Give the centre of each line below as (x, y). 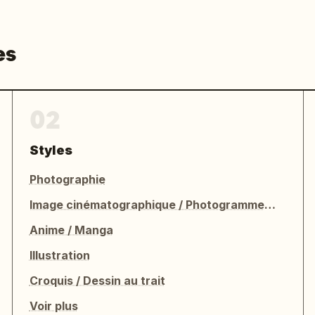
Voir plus (53, 306)
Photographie (67, 179)
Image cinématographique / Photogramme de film (270, 205)
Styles (51, 150)
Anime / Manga (71, 230)
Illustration (59, 255)
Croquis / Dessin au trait (97, 281)
